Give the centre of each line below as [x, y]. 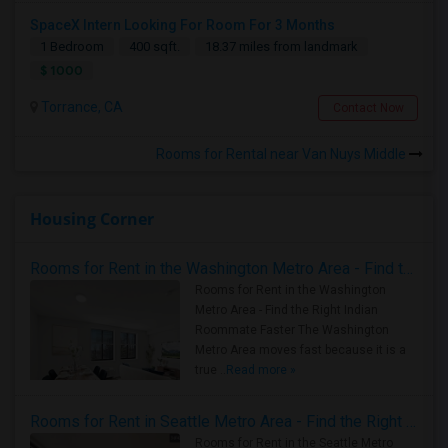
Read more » [261, 370]
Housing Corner [92, 219]
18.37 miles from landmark [281, 46]
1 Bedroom [72, 46]
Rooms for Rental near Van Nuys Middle [282, 154]
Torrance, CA [80, 107]
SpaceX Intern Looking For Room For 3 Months [182, 25]
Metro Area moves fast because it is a [300, 350]
